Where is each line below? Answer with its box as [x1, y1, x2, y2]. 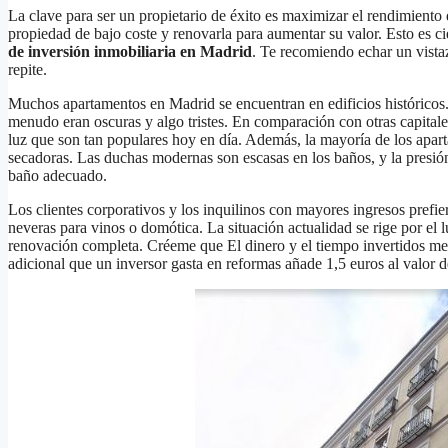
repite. [8, 61, 47, 79]
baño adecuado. [8, 167, 107, 185]
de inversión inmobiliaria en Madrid [8, 43, 252, 61]
